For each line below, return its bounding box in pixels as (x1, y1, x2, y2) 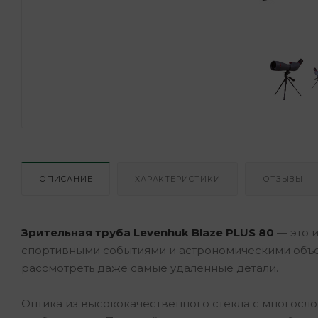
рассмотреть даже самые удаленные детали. (21, 261, 278, 275)
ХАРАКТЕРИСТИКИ (135, 173, 221, 184)
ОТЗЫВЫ (263, 173, 304, 184)
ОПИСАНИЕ (39, 173, 93, 184)
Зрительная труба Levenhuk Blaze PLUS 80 (21, 225, 274, 239)
